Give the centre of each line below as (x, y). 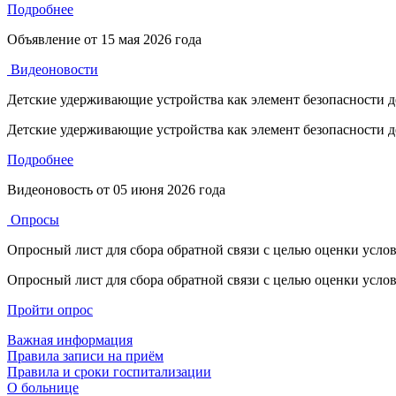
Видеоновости (53, 69)
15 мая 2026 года (151, 39)
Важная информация (70, 339)
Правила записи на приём (85, 355)
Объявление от (54, 39)
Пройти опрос (50, 309)
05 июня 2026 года (169, 189)
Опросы (33, 219)
